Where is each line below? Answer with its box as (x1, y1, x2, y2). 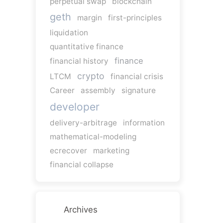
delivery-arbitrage (49, 117, 117, 127)
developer (49, 100, 100, 113)
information (122, 117, 165, 127)
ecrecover (49, 145, 87, 155)
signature (121, 85, 156, 95)
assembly (80, 85, 115, 95)
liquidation (49, 27, 88, 37)
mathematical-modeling (49, 131, 136, 141)
